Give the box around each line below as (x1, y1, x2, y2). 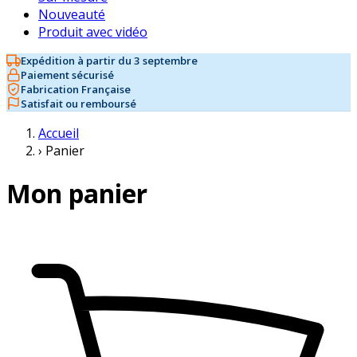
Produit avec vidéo (38, 23, 147, 41)
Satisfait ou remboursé (21, 96, 136, 111)
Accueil (38, 124, 79, 142)
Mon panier (6, 176, 147, 211)
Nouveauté (38, 6, 105, 23)
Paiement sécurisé (21, 68, 114, 82)
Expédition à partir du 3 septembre (21, 53, 198, 68)
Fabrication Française (21, 82, 131, 96)
